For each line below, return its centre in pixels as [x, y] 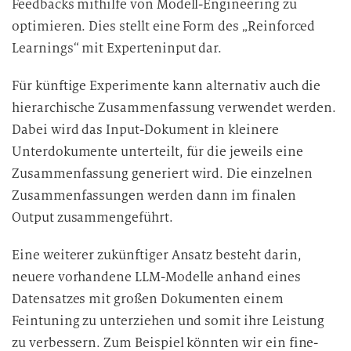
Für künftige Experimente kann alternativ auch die [166, 86]
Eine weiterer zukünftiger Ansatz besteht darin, [157, 255]
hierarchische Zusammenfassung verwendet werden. [174, 108]
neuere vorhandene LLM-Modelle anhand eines [156, 277]
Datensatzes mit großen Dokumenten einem [148, 299]
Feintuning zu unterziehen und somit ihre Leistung [168, 321]
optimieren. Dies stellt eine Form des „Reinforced [164, 26]
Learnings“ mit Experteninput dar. [117, 48]
